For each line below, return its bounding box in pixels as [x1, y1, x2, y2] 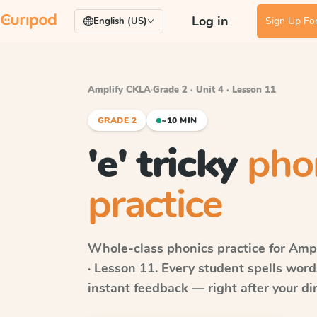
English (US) [93, 15, 147, 28]
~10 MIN [161, 115, 197, 126]
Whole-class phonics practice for [88, 240, 289, 257]
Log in [192, 13, 229, 30]
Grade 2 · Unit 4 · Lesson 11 [153, 83, 276, 96]
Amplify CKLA [88, 83, 151, 96]
